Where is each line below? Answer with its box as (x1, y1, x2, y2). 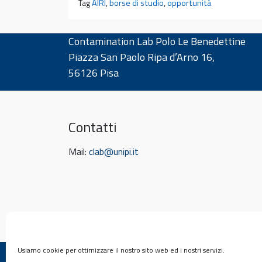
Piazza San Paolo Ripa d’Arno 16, (68, 49, 215, 65)
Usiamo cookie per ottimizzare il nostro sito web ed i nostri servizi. (18, 244, 225, 256)
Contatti (68, 116, 117, 138)
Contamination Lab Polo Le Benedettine (68, 33, 246, 49)
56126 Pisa (68, 64, 119, 81)
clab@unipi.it (89, 144, 139, 159)
